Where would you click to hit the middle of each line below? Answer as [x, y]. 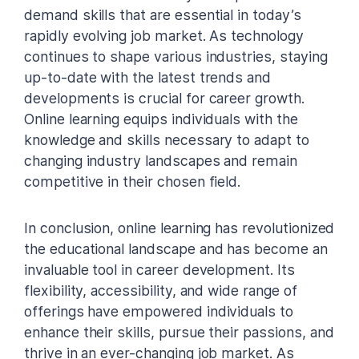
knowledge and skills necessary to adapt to [167, 139]
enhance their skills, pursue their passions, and [179, 332]
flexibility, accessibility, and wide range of [161, 290]
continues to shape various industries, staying [176, 56]
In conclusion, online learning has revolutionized [179, 228]
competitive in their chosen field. [133, 181]
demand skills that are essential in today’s [163, 14]
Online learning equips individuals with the [161, 119]
